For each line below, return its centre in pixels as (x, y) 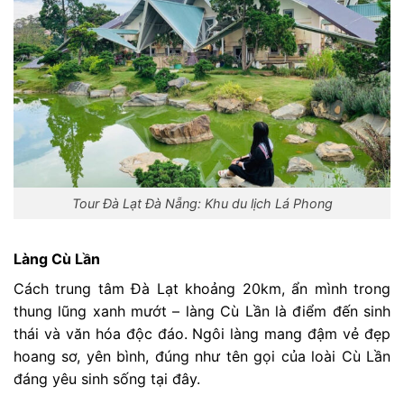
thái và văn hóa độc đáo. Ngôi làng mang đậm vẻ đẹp (202, 333)
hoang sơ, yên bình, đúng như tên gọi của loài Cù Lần (202, 356)
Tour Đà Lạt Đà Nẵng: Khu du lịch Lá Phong (202, 204)
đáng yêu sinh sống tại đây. (107, 378)
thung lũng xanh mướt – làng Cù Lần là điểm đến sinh (202, 311)
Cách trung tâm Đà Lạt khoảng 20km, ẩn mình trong (202, 288)
